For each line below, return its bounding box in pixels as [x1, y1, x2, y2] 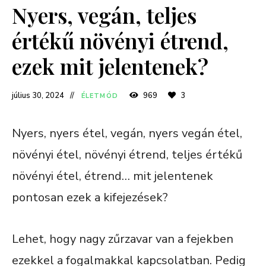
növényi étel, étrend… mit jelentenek [12, 167, 213, 184]
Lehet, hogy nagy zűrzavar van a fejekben [12, 230, 233, 247]
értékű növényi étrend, [12, 26, 229, 55]
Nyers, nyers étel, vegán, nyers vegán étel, [12, 125, 242, 141]
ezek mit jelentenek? [12, 51, 208, 80]
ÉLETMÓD [81, 91, 118, 100]
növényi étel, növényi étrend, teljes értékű [12, 146, 242, 163]
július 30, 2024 [12, 90, 64, 101]
